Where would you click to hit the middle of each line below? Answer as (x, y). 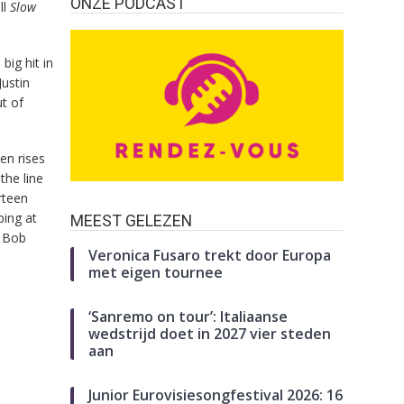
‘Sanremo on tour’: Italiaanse (188, 316)
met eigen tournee (156, 272)
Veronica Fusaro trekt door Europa (210, 255)
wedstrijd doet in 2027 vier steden (210, 333)
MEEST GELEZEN (132, 220)
